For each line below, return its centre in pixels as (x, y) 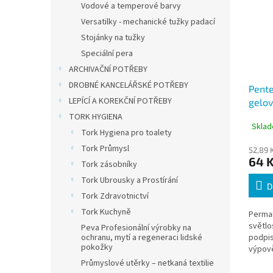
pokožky (97, 247)
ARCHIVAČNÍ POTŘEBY (108, 69)
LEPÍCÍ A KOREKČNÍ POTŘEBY (120, 101)
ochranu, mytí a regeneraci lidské (142, 238)
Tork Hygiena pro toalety (126, 133)
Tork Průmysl (105, 149)
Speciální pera (107, 54)
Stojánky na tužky (113, 38)
